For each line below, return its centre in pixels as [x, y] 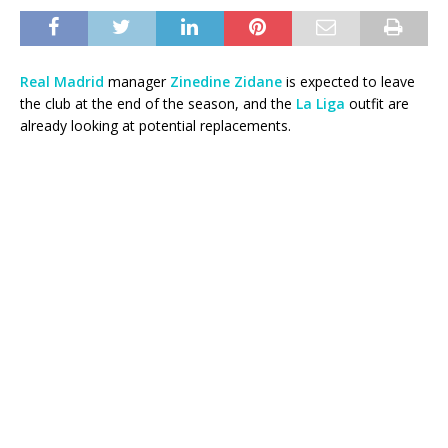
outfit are [377, 104]
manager [137, 82]
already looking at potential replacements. [155, 126]
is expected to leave [348, 82]
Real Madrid [62, 82]
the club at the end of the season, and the [158, 104]
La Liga [320, 104]
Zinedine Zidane [226, 82]
